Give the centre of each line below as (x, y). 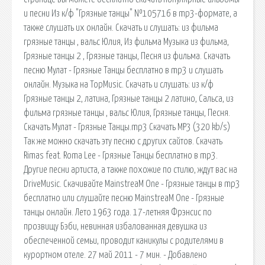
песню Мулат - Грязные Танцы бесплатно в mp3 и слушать (123, 70)
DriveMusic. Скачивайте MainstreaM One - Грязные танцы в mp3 (132, 184)
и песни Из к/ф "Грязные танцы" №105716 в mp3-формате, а (130, 13)
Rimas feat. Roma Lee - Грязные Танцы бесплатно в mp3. (121, 155)
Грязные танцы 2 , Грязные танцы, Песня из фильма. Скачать (127, 56)
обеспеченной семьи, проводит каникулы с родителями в (124, 240)
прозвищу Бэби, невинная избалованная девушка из (115, 226)
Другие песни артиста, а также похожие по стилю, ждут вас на (130, 169)
